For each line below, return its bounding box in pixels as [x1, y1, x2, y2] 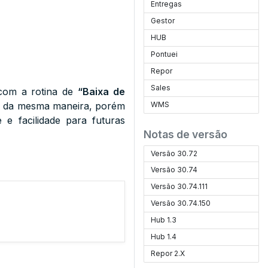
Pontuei [151, 50, 178, 59]
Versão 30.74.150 [151, 199, 211, 208]
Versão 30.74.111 [151, 182, 208, 191]
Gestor [151, 16, 175, 25]
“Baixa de [78, 86, 126, 98]
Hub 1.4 [151, 232, 177, 241]
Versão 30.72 [151, 149, 198, 158]
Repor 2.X [151, 249, 185, 258]
